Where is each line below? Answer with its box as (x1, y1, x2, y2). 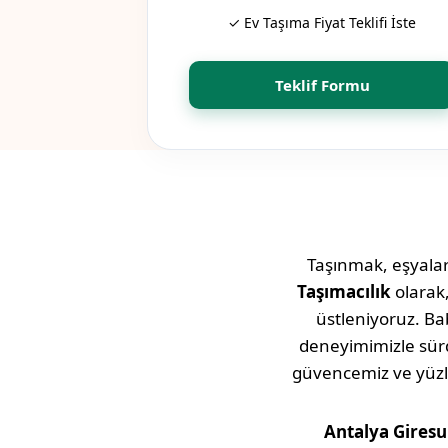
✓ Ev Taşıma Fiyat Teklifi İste (228, 13, 416, 33)
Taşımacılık (296, 280, 391, 304)
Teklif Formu (274, 75, 370, 96)
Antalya (323, 420, 389, 444)
